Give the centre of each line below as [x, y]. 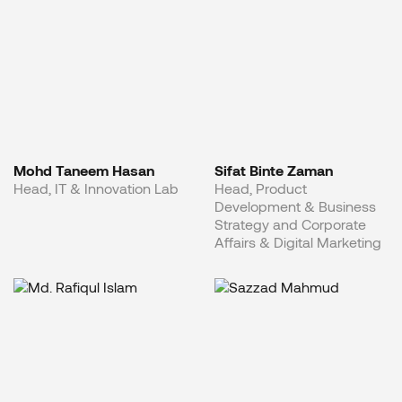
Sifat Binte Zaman [274, 170]
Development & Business [295, 205]
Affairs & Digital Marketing [298, 241]
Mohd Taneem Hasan [84, 170]
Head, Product [261, 188]
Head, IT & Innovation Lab [96, 188]
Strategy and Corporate [290, 223]
